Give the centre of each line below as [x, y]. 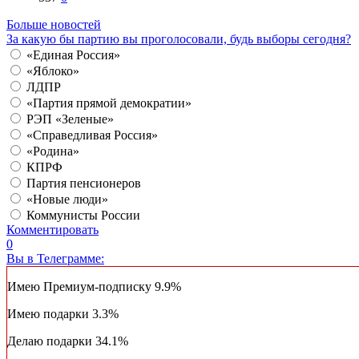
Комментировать [52, 230]
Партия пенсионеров [84, 184]
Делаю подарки [51, 341]
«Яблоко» [53, 71]
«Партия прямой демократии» [109, 103]
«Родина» [53, 151]
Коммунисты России [83, 216]
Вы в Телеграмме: [55, 259]
